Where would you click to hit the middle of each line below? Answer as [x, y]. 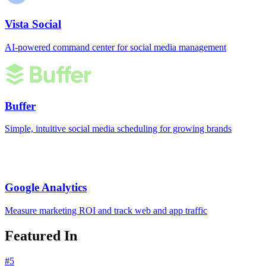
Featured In [41, 235]
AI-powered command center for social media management [115, 47]
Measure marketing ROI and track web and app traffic [106, 210]
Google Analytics [46, 188]
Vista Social [33, 24]
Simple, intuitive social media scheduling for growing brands [118, 129]
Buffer [20, 106]
